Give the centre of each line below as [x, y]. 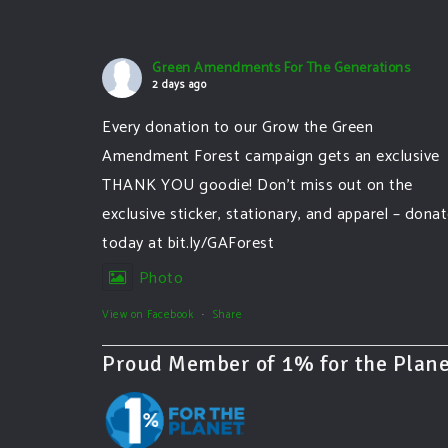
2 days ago [179, 85]
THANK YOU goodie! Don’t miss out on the [257, 185]
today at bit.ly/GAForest [188, 243]
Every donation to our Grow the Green [237, 127]
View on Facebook [147, 315]
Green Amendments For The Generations [281, 68]
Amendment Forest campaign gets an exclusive [271, 156]
